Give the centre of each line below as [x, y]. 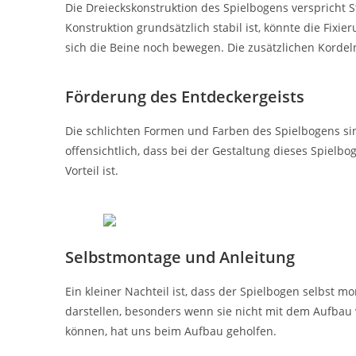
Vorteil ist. [92, 170]
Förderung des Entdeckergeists [185, 97]
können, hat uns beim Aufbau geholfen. [171, 331]
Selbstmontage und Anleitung [180, 257]
